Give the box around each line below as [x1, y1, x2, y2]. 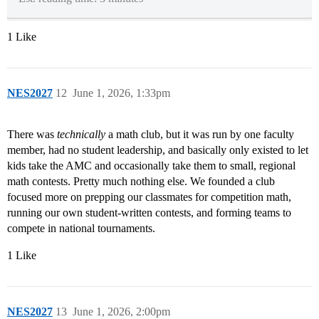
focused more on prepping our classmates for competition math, [7, 191, 291, 204]
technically [57, 128, 105, 141]
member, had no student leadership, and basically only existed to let [7, 144, 308, 157]
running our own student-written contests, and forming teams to [7, 206, 291, 219]
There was [7, 128, 57, 141]
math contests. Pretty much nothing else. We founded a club [7, 175, 275, 188]
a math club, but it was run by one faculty [105, 128, 294, 141]
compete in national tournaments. [7, 222, 155, 235]
